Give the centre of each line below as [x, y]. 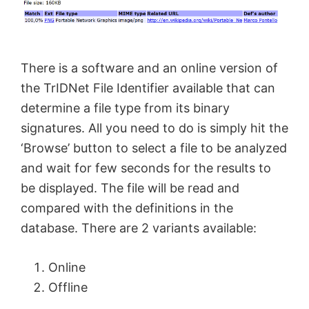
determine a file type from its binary [125, 108]
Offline [68, 287]
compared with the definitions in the [127, 208]
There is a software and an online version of [149, 68]
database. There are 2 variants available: [139, 228]
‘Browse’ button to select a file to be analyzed [154, 148]
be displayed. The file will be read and [130, 188]
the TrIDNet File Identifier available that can [148, 88]
